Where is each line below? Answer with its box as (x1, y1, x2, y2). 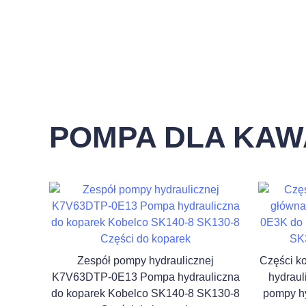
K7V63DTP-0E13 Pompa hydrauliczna (51, 271, 240, 283)
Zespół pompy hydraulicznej (77, 255, 214, 266)
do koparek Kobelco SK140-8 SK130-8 (51, 288, 240, 299)
